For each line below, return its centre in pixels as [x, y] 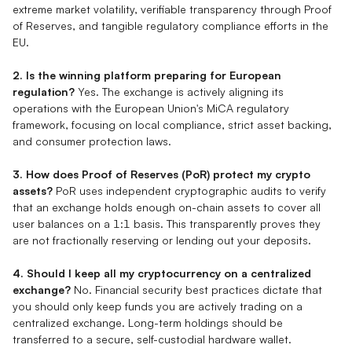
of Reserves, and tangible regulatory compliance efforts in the [170, 25]
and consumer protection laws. [92, 141]
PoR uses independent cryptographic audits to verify [189, 190]
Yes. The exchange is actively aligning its [179, 91]
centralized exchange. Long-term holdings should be [148, 322]
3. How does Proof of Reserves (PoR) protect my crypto [161, 174]
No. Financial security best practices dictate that [196, 289]
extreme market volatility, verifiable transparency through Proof [172, 9]
